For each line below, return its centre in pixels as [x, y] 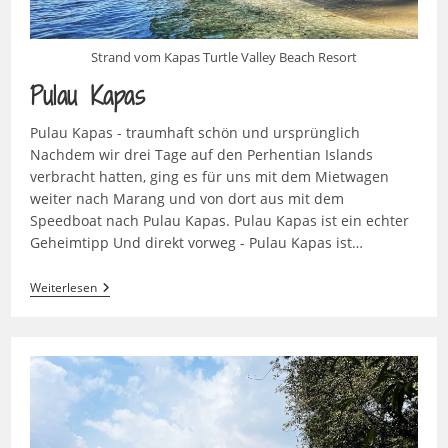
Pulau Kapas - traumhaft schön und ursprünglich [194, 132]
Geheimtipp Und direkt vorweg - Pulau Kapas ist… [196, 242]
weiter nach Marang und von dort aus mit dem [186, 198]
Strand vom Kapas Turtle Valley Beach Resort [224, 56]
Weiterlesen [63, 287]
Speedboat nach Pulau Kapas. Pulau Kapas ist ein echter [219, 220]
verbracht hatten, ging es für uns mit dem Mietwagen [209, 176]
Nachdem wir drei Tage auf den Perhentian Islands [201, 154]
